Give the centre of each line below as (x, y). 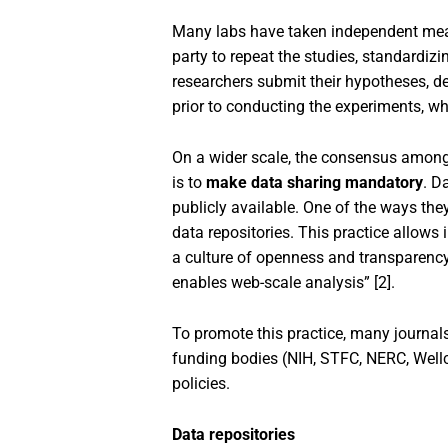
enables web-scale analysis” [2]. (283, 282)
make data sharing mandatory (314, 182)
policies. (201, 383)
